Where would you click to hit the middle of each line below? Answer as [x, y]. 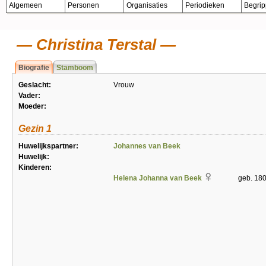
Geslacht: [35, 85]
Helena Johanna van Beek [158, 178]
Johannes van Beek [147, 146]
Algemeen [26, 5]
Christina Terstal [94, 45]
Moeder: [32, 106]
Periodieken [205, 5]
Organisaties [147, 5]
